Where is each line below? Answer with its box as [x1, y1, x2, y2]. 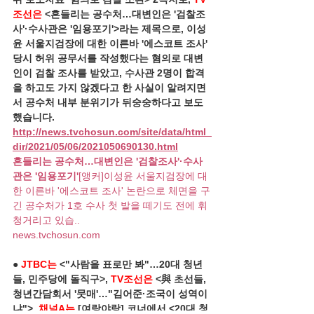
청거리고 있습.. [13, 214, 80, 226]
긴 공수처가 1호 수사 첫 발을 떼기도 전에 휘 [13, 200, 207, 211]
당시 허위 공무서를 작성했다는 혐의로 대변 [13, 53, 203, 64]
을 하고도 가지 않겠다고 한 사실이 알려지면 [13, 82, 206, 93]
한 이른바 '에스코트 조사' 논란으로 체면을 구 [13, 185, 210, 196]
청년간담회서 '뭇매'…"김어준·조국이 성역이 [13, 288, 207, 299]
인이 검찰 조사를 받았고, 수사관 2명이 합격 [13, 67, 205, 78]
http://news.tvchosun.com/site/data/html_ [13, 126, 212, 137]
